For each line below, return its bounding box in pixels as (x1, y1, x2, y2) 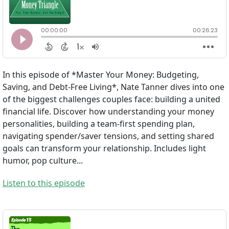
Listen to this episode (3, 177, 85, 189)
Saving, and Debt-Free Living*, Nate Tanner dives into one (3, 81, 224, 93)
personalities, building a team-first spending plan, (3, 118, 195, 130)
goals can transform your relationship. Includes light (3, 143, 206, 154)
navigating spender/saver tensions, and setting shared (3, 130, 214, 142)
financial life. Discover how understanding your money (3, 106, 214, 118)
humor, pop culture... (3, 155, 83, 167)
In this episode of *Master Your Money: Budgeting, (3, 69, 199, 81)
